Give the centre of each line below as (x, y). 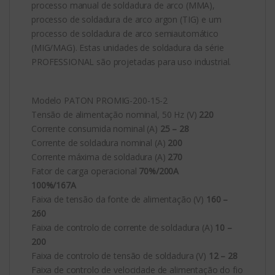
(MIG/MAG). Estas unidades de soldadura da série (128, 47)
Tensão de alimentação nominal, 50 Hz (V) (115, 114)
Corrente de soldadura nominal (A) (100, 142)
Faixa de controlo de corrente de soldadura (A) (123, 227)
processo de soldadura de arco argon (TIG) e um (126, 19)
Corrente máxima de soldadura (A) (100, 157)
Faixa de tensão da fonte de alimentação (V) (119, 199)
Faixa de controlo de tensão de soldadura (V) (120, 255)
